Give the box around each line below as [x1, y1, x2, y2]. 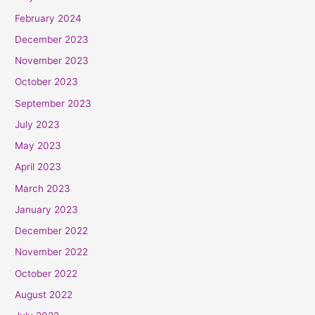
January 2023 [15, 203, 79, 215]
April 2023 [15, 161, 62, 173]
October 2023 [15, 76, 79, 88]
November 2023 [15, 55, 89, 67]
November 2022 [15, 246, 89, 258]
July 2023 [15, 118, 60, 130]
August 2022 [15, 288, 73, 300]
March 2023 [15, 182, 71, 194]
